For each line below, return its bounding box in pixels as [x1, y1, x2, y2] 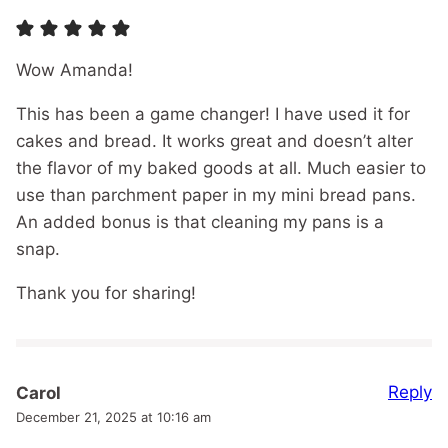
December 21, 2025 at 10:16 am [16, 409, 211, 426]
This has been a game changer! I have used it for [16, 104, 410, 125]
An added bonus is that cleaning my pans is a [16, 212, 384, 233]
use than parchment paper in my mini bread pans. [16, 185, 416, 206]
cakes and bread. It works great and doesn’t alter [16, 131, 413, 152]
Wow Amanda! [16, 60, 133, 81]
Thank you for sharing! [16, 283, 196, 304]
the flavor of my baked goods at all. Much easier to [16, 158, 426, 179]
